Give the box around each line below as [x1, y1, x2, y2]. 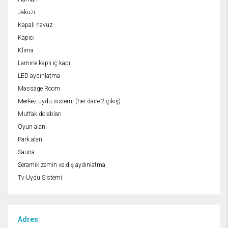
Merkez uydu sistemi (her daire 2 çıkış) [18, 98, 121, 105]
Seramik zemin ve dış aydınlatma [18, 161, 105, 169]
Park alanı [18, 136, 44, 144]
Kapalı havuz [18, 21, 52, 29]
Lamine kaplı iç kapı [18, 60, 70, 67]
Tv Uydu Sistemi [18, 174, 62, 182]
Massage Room [18, 85, 60, 93]
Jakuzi [18, 9, 35, 16]
